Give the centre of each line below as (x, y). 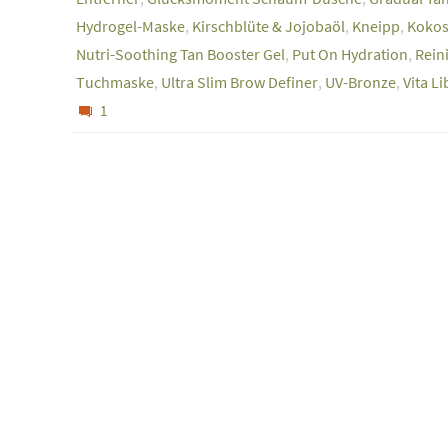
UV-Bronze (360, 81)
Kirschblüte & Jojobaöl (268, 25)
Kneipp (376, 25)
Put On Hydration (350, 53)
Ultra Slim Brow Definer (239, 81)
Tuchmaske (115, 81)
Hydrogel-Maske (130, 25)
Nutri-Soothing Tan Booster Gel (180, 53)
